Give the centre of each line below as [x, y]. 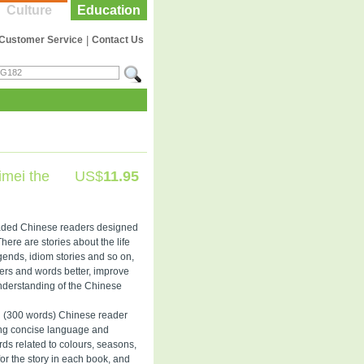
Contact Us [118, 40]
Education [109, 10]
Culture [29, 10]
